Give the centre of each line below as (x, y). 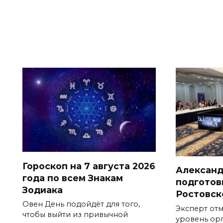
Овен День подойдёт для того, (81, 204)
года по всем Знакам (73, 178)
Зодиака (43, 190)
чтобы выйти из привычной (75, 215)
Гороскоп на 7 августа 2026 (89, 166)
